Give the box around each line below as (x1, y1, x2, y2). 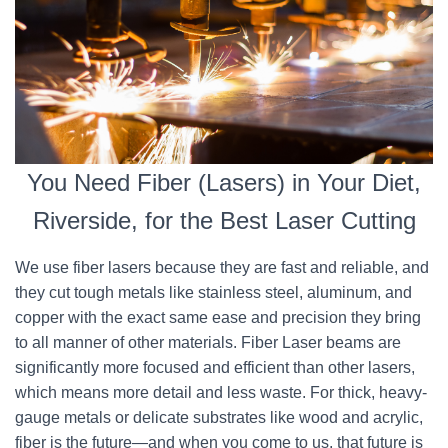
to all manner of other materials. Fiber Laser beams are (15, 334, 401, 351)
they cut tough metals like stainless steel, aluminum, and (15, 284, 412, 301)
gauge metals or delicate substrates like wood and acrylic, (15, 409, 423, 426)
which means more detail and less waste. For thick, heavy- (15, 384, 427, 401)
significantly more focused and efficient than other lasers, (15, 359, 415, 376)
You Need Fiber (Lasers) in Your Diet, (27, 169, 421, 196)
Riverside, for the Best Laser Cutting (32, 207, 416, 234)
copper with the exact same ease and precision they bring (15, 309, 421, 326)
